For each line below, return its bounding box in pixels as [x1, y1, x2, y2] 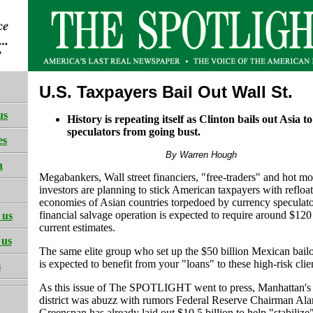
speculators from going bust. [67, 126, 201, 138]
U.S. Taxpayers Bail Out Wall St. [39, 82, 293, 102]
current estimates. [39, 221, 115, 234]
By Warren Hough [166, 150, 237, 161]
